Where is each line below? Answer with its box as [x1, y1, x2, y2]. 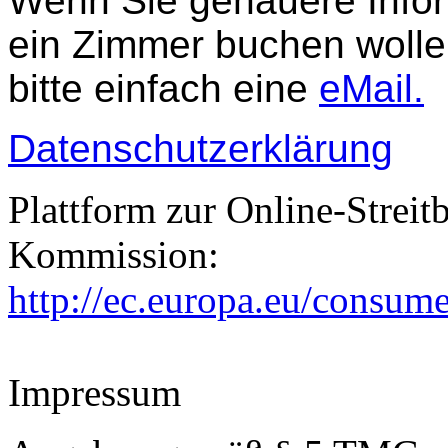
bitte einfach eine [8, 67, 319, 110]
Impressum [8, 371, 181, 414]
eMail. [319, 67, 424, 110]
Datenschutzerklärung [8, 127, 393, 170]
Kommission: [8, 233, 219, 276]
